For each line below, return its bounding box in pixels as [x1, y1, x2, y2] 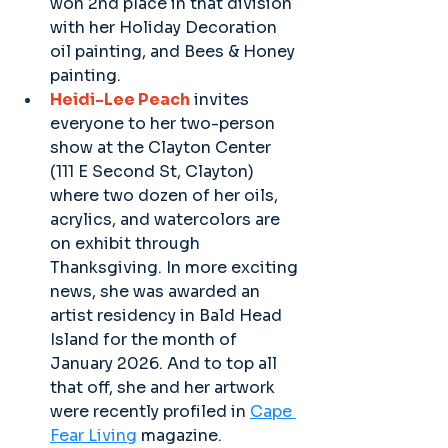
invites [190, 89, 253, 110]
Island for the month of [50, 329, 241, 350]
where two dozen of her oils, [50, 185, 282, 206]
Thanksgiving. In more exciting [50, 257, 302, 278]
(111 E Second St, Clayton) [50, 161, 258, 182]
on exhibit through [50, 233, 204, 254]
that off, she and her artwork [50, 377, 279, 398]
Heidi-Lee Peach [50, 89, 190, 110]
